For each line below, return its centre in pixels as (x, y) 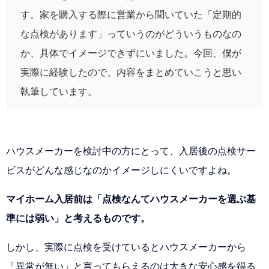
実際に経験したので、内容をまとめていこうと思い (131, 72)
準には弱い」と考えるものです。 (78, 218)
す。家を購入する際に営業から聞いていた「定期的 (131, 15)
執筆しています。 (59, 92)
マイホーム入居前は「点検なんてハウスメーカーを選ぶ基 (131, 199)
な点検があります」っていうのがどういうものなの (131, 34)
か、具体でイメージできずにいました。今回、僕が (131, 53)
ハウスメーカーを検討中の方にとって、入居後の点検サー (131, 151)
